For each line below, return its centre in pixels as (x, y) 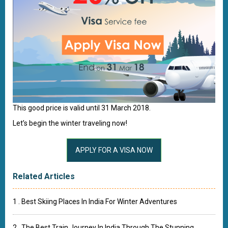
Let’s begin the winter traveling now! (70, 123)
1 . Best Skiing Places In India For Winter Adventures (95, 201)
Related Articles (44, 176)
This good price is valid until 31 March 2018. (82, 108)
